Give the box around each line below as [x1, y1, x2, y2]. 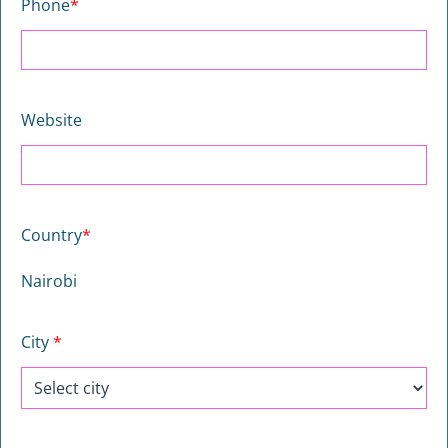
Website [21, 109, 82, 131]
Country [21, 224, 82, 246]
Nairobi [21, 270, 77, 292]
